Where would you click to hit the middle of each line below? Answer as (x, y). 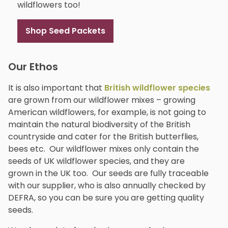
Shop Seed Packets (65, 31)
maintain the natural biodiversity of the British (99, 124)
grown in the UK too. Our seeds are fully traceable (108, 173)
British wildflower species (157, 88)
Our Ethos (33, 66)
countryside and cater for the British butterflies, (103, 136)
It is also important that (56, 88)
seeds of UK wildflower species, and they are (96, 161)
